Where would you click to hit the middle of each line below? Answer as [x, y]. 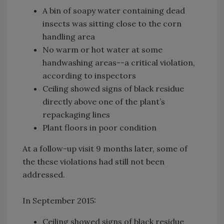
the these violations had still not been [93, 161]
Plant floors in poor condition [99, 127]
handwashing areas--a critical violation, [119, 62]
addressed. [46, 174]
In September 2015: [59, 200]
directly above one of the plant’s [104, 101]
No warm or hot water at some [102, 49]
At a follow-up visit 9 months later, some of [105, 148]
